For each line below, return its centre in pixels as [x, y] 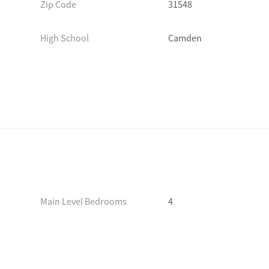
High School [64, 38]
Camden [185, 38]
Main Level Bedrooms [83, 202]
